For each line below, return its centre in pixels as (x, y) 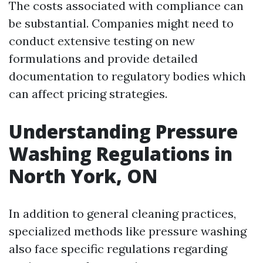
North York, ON (83, 176)
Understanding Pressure (123, 131)
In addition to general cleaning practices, (122, 213)
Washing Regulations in (121, 154)
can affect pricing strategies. (88, 94)
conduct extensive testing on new (102, 41)
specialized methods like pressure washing (128, 231)
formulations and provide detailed (103, 58)
